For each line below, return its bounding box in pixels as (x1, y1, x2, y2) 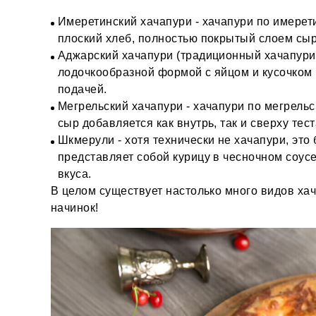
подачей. (58, 83, 107, 95)
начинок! (51, 201, 99, 214)
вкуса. (58, 167, 92, 180)
